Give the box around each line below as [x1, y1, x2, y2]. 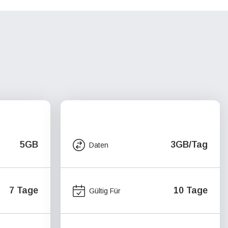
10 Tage [174, 185, 208, 195]
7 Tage [9, 185, 38, 195]
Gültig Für [89, 186, 121, 195]
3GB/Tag [170, 139, 208, 150]
